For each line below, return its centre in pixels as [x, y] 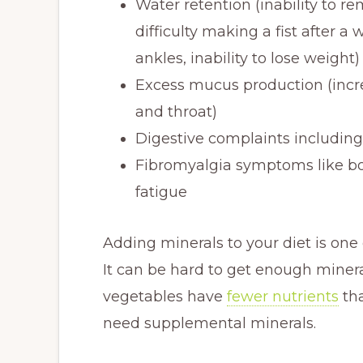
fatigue [161, 192]
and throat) [176, 112]
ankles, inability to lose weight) [248, 58]
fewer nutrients [283, 297]
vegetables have [165, 297]
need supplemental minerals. [209, 323]
